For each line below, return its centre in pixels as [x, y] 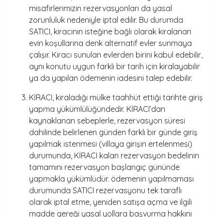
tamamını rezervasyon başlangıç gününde [104, 167]
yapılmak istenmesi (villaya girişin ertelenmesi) [111, 144]
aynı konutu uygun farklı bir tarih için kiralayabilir [115, 66]
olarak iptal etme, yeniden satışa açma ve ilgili [110, 202]
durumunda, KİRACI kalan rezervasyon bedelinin [114, 155]
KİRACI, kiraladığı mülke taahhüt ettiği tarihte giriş [116, 97]
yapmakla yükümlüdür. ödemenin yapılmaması [111, 179]
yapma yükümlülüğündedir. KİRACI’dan [97, 109]
